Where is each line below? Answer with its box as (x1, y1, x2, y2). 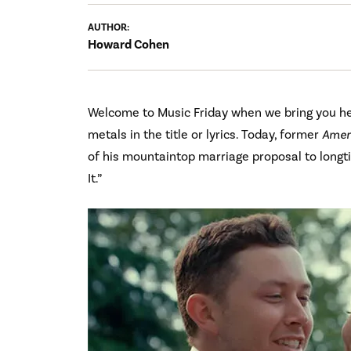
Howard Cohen (88, 36, 169, 52)
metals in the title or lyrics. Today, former (88, 126, 322, 143)
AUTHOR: (88, 20, 132, 34)
